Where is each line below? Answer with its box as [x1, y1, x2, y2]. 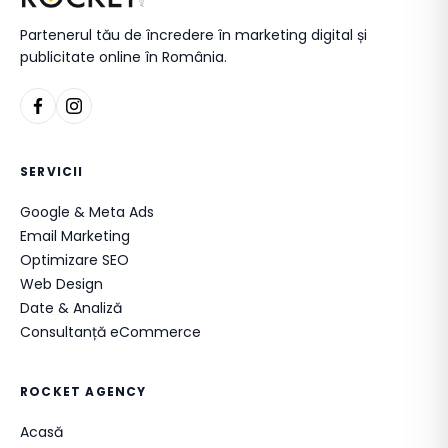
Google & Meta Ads [20, 202, 154, 222]
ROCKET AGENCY [20, 383, 147, 400]
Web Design [20, 274, 103, 294]
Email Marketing [20, 226, 130, 246]
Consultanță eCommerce [20, 322, 201, 342]
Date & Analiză [20, 298, 122, 318]
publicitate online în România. [20, 47, 227, 67]
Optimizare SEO [20, 250, 129, 270]
